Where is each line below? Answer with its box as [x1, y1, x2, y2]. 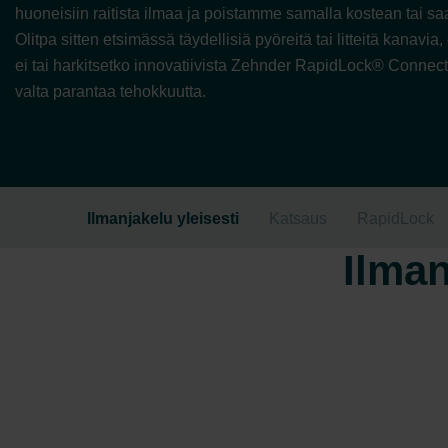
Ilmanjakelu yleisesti [87, 210, 239, 228]
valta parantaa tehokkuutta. [15, 83, 206, 100]
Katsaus [269, 210, 327, 228]
